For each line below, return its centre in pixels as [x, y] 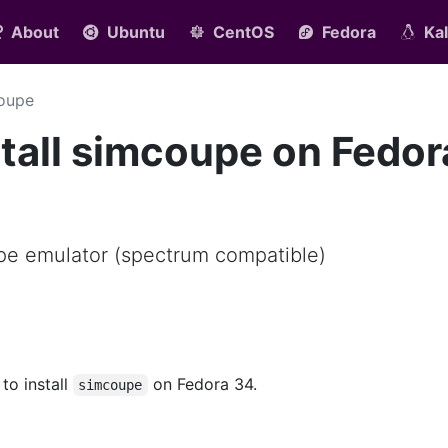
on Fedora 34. [202, 384]
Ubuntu [136, 32]
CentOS [243, 32]
